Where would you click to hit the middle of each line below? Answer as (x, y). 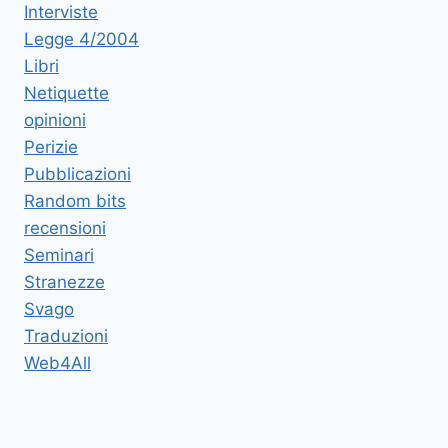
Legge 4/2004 (81, 38)
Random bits (75, 200)
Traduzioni (66, 335)
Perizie (51, 146)
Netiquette (66, 92)
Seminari (59, 254)
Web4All (57, 362)
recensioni (65, 227)
